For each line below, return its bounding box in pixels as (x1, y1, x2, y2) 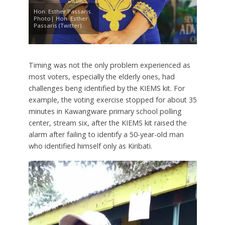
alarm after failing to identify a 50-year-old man (28, 129, 184, 139)
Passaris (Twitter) (33, 21, 81, 29)
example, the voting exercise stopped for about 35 (28, 94, 197, 104)
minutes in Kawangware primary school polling (28, 106, 182, 116)
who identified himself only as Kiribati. (28, 141, 152, 151)
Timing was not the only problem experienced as (28, 60, 190, 70)
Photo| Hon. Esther (33, 14, 88, 22)
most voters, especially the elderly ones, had (28, 71, 175, 81)
